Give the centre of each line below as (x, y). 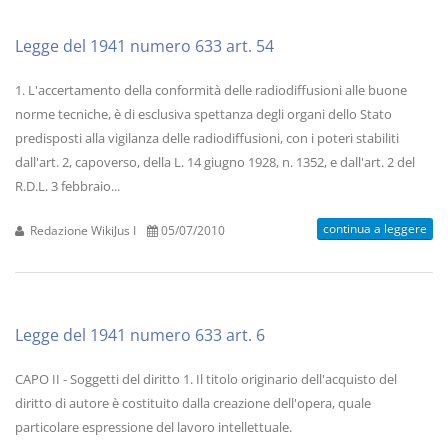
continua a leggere (375, 228)
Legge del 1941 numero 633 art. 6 (140, 335)
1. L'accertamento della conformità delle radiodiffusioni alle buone (211, 90)
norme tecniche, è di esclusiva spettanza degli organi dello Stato (203, 114)
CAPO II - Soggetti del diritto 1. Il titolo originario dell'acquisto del (206, 379)
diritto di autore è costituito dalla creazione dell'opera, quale (193, 403)
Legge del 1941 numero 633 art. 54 (144, 46)
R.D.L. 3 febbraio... (67, 186)
